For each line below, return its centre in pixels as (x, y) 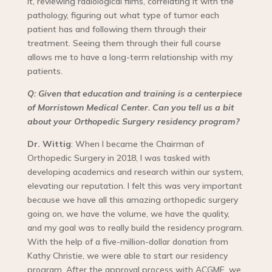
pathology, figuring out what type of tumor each (123, 15)
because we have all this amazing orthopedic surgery (132, 200)
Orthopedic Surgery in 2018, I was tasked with (118, 158)
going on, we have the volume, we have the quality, (128, 214)
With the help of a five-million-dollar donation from (127, 242)
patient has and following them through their (117, 29)
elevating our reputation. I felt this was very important (134, 186)
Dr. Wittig (49, 144)
